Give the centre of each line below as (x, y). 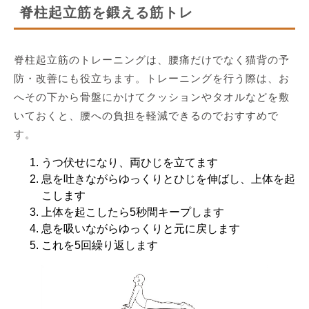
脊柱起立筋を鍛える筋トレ (106, 12)
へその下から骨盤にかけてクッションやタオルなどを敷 (152, 97)
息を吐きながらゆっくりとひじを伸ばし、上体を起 (168, 179)
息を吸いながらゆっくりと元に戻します (141, 228)
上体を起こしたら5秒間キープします (133, 212)
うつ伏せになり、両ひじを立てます (130, 162)
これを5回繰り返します (100, 245)
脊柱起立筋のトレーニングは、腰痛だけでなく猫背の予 (152, 59)
